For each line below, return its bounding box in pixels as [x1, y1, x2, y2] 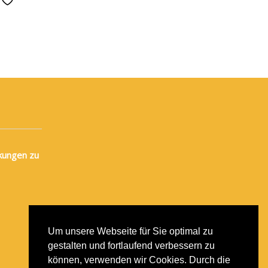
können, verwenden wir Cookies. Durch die [48, 255, 230, 266]
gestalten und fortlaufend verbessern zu [48, 240, 215, 251]
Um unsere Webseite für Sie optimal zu [48, 226, 213, 237]
